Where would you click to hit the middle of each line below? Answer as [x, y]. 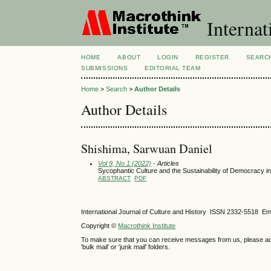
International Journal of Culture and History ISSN [154, 211]
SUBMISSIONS [105, 68]
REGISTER [212, 57]
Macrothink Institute [147, 225]
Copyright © [100, 225]
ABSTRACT [115, 178]
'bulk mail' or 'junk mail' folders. [126, 247]
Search [117, 89]
